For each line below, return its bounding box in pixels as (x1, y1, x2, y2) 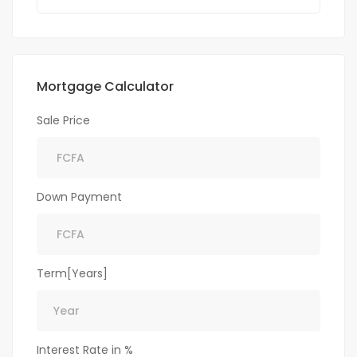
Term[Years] (37, 265, 108, 282)
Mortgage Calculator (37, 77, 174, 96)
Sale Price (37, 112, 90, 129)
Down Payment (37, 189, 122, 206)
